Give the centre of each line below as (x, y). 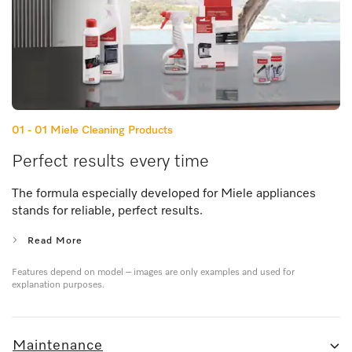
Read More (55, 241)
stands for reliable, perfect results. (107, 211)
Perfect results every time (110, 161)
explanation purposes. (58, 285)
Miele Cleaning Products (112, 130)
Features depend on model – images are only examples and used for (153, 272)
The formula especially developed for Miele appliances (164, 194)
